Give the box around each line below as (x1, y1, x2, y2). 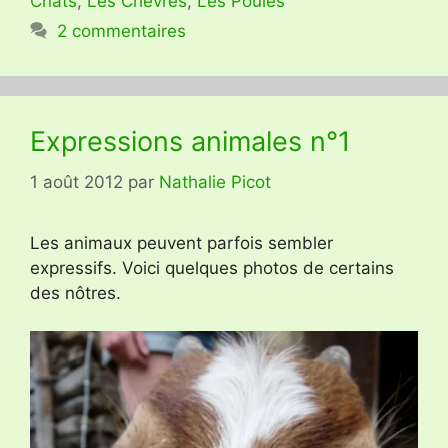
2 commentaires (57, 21, 187, 42)
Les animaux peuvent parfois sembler (30, 232, 333, 253)
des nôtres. (30, 282, 121, 303)
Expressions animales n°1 (30, 125, 351, 159)
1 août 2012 (30, 171, 123, 192)
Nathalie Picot (159, 171, 271, 192)
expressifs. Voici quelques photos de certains (30, 257, 394, 278)
